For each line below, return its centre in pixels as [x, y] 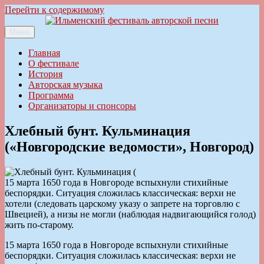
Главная [44, 53]
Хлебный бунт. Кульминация [98, 131]
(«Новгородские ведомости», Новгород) [129, 146]
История [45, 74]
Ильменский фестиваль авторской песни [87, 40]
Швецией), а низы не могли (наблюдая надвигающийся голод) [130, 214]
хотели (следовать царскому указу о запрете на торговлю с [122, 203]
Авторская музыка [65, 85]
